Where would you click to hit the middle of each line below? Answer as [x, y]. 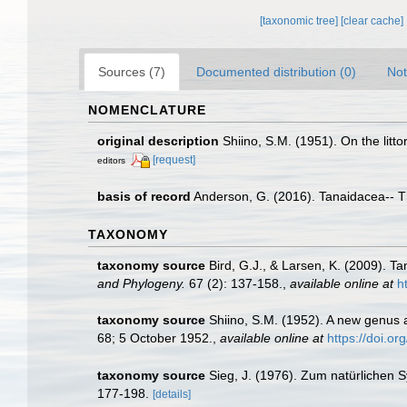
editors [111, 160]
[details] [172, 394]
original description [158, 140]
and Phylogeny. [141, 283]
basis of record [144, 196]
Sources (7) [132, 71]
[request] [174, 159]
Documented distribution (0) [276, 71]
